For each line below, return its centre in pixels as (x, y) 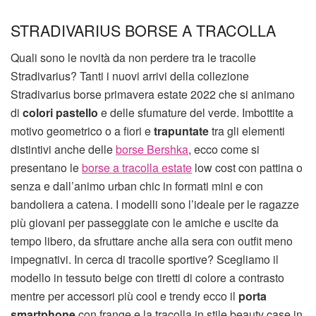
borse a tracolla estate (137, 167)
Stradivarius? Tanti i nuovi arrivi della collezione (130, 75)
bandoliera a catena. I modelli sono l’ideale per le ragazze (155, 204)
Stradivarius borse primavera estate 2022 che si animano (153, 94)
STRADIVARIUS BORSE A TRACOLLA (143, 30)
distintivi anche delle (63, 149)
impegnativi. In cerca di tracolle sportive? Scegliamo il (145, 259)
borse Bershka (152, 149)
